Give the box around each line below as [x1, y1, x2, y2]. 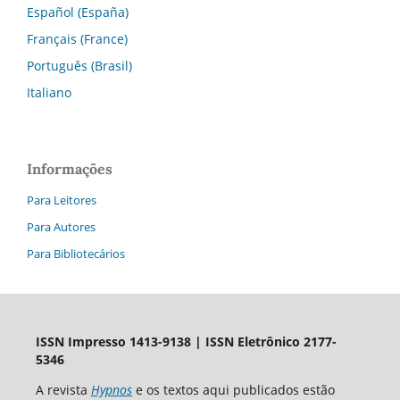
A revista [35, 380, 91, 398]
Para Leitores [27, 192, 96, 208]
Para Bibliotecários [27, 245, 125, 262]
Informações [27, 160, 112, 179]
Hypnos [90, 380, 132, 398]
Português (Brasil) [27, 57, 132, 75]
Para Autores [27, 218, 96, 235]
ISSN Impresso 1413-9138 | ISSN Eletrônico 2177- [35, 332, 337, 350]
